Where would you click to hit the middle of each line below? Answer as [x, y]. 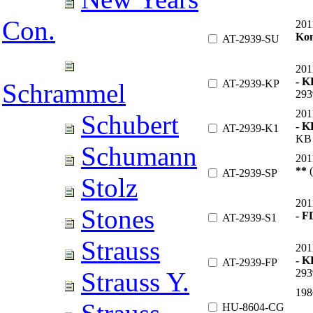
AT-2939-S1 [249, 217]
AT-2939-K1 [250, 128]
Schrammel [64, 93]
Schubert [130, 125]
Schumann [139, 156]
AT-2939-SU [251, 38]
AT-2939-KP [251, 83]
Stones [118, 219]
